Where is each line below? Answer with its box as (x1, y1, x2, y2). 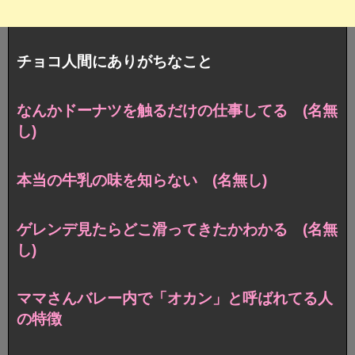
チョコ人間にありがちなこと (17, 52, 212, 70)
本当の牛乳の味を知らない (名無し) (17, 171, 267, 189)
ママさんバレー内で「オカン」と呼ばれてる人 (17, 290, 333, 307)
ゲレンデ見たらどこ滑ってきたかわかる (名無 (17, 220, 338, 238)
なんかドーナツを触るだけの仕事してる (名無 (17, 101, 338, 119)
